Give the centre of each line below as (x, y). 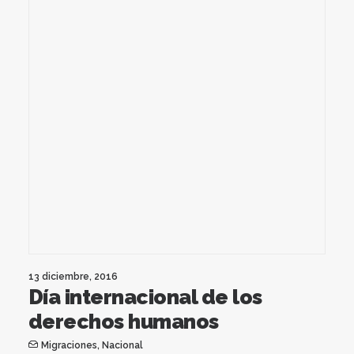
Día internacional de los (145, 297)
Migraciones (69, 345)
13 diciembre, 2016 (73, 276)
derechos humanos (124, 321)
